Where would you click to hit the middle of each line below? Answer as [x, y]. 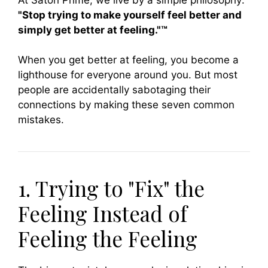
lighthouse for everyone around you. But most [128, 75]
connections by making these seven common [126, 105]
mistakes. [41, 120]
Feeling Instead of [103, 214]
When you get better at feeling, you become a [128, 60]
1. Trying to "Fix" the [111, 188]
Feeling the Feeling [108, 239]
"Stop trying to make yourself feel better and [130, 15]
